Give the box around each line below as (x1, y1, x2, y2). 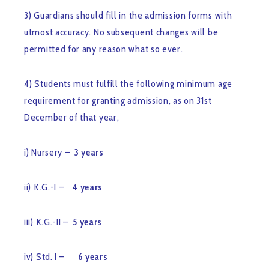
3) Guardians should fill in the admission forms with (24, 10, 232, 22)
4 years (73, 181, 103, 193)
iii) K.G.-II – (24, 216, 73, 228)
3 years (72, 147, 104, 159)
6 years (77, 251, 108, 263)
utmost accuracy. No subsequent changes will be (24, 26, 219, 38)
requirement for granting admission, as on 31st (24, 95, 212, 107)
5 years (73, 216, 103, 228)
